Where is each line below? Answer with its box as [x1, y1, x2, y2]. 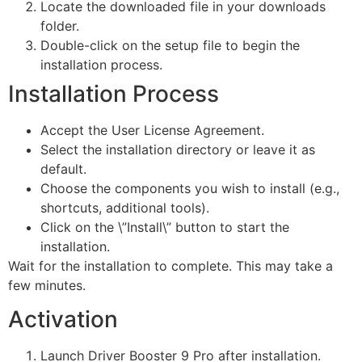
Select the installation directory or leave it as [40, 141, 315, 158]
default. [40, 160, 86, 177]
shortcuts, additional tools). [40, 199, 209, 216]
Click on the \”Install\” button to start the [40, 218, 289, 235]
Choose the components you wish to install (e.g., [40, 179, 339, 196]
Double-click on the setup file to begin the [40, 36, 300, 53]
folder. [40, 17, 79, 34]
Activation [8, 305, 118, 334]
